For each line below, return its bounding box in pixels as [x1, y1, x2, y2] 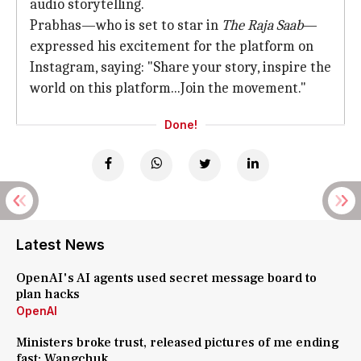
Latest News [16, 236, 105, 253]
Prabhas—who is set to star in [30, 17, 222, 34]
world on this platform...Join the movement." [30, 80, 306, 97]
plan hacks [16, 286, 80, 302]
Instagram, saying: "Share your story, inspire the [30, 59, 331, 76]
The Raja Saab [222, 17, 303, 34]
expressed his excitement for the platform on [30, 38, 313, 55]
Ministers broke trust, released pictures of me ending [16, 334, 339, 351]
